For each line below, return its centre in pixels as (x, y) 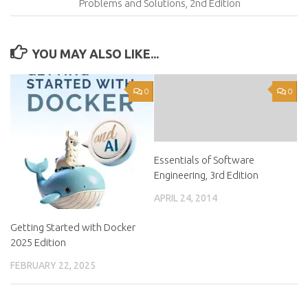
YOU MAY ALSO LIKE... (95, 53)
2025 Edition (38, 242)
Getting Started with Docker (73, 227)
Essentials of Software (204, 159)
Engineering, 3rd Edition (206, 175)
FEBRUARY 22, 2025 (53, 265)
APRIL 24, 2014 (186, 198)
